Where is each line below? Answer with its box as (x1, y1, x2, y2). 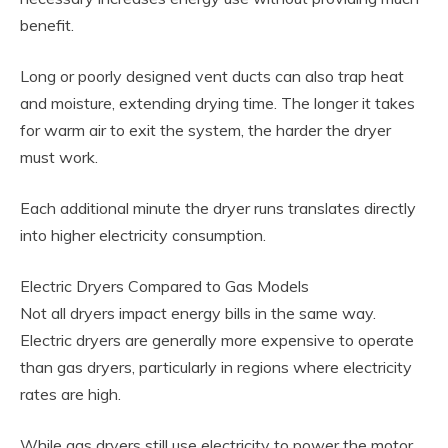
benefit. (20, 14, 74, 35)
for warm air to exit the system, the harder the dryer (20, 119, 391, 140)
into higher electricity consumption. (20, 224, 266, 245)
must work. (20, 146, 98, 167)
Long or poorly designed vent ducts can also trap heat (20, 65, 404, 86)
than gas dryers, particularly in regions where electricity (20, 356, 412, 377)
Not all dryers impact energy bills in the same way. (20, 302, 376, 323)
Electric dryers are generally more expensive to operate (20, 329, 414, 350)
